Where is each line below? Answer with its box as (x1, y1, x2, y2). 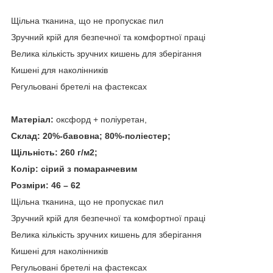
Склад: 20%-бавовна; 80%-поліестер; (11, 130, 171, 141)
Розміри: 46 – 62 (11, 180, 80, 190)
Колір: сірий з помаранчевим (11, 163, 137, 174)
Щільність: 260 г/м (11, 147, 90, 157)
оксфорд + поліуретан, (54, 114, 147, 124)
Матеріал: (11, 114, 54, 124)
